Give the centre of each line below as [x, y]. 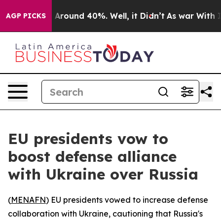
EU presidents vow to [88, 139]
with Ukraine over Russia [103, 174]
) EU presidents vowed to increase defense [127, 200]
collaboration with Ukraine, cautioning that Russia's [105, 214]
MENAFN [28, 200]
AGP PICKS [26, 16]
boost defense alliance [92, 156]
